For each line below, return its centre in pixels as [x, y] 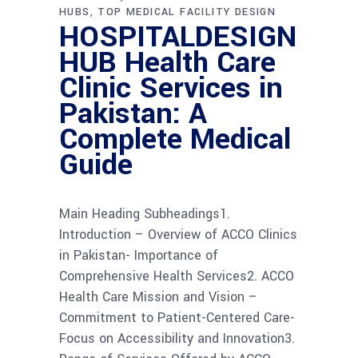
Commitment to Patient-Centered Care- [177, 317]
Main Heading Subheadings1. [145, 213]
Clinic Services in [171, 88]
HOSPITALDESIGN [178, 36]
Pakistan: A [133, 113]
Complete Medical [175, 139]
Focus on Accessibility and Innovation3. [177, 338]
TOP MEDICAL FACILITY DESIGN [187, 12]
